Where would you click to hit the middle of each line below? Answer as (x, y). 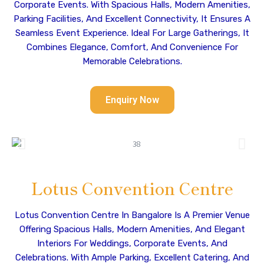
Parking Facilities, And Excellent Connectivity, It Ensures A (132, 19)
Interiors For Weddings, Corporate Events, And (132, 243)
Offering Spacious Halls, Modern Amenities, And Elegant (132, 229)
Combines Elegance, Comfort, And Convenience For (132, 47)
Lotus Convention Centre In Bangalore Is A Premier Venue (132, 215)
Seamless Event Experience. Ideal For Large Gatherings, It (132, 33)
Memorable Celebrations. (132, 61)
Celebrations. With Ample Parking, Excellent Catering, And (132, 258)
